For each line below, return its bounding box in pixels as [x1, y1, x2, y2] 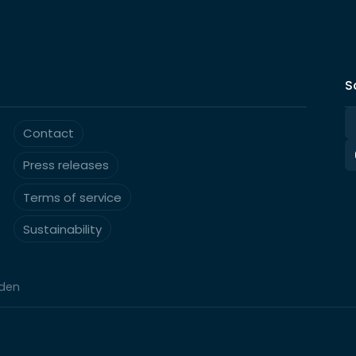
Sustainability [23, 220, 103, 238]
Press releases [23, 157, 110, 174]
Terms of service [23, 188, 122, 206]
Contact [23, 125, 75, 142]
